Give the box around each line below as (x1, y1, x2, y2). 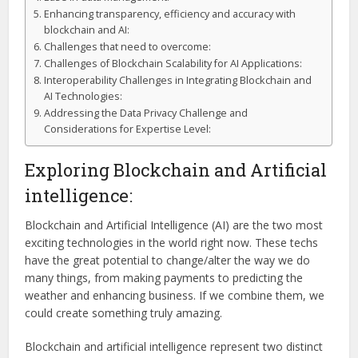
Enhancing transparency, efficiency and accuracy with (43, 7, 296, 22)
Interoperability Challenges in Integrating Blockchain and (43, 74, 312, 88)
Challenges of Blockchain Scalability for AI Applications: (43, 57, 302, 71)
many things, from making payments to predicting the (25, 270, 304, 286)
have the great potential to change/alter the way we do (25, 253, 311, 268)
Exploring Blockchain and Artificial (25, 158, 328, 182)
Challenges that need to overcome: (43, 40, 211, 54)
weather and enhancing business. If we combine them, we (25, 288, 325, 304)
